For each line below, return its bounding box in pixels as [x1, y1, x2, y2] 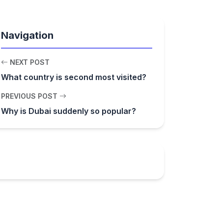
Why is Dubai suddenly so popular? [1, 106, 136, 116]
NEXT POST [8, 58, 50, 66]
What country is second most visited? [1, 72, 146, 82]
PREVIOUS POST [1, 92, 59, 100]
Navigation [1, 29, 54, 41]
